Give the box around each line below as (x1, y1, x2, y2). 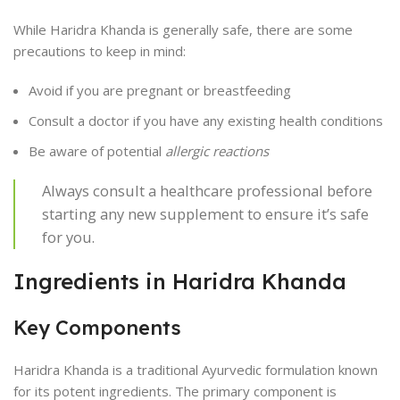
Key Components (13, 315, 181, 340)
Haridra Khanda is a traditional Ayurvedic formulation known (13, 361, 378, 379)
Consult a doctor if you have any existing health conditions (29, 112, 383, 129)
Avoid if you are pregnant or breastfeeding (29, 81, 291, 99)
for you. (42, 227, 95, 247)
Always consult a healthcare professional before (42, 180, 372, 201)
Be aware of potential (29, 142, 165, 160)
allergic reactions (165, 142, 269, 160)
